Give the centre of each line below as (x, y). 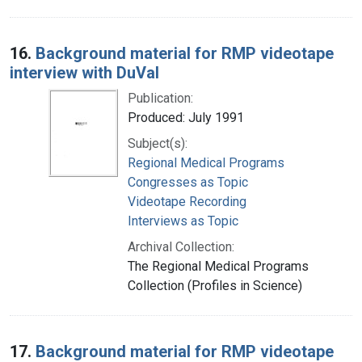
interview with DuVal (84, 72)
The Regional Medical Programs (218, 266)
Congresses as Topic (188, 182)
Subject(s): (158, 143)
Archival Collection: (181, 246)
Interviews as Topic (183, 221)
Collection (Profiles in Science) (215, 285)
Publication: (160, 98)
